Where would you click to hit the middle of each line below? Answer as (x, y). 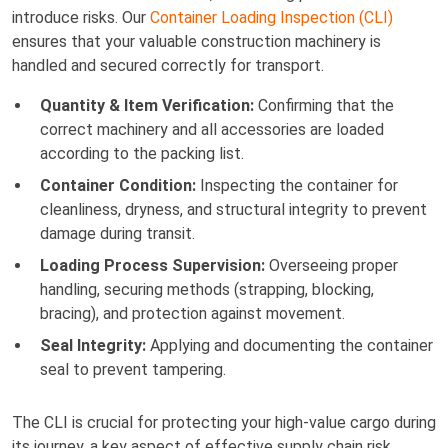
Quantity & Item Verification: (147, 105)
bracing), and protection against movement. (192, 313)
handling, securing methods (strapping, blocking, (207, 289)
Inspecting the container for (297, 185)
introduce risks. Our (81, 17)
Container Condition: (118, 185)
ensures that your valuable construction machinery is (196, 41)
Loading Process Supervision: (152, 265)
